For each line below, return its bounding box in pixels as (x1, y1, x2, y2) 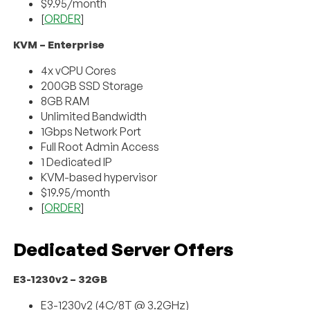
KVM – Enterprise (13, 37, 105, 51)
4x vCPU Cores (41, 63, 117, 77)
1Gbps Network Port (41, 124, 142, 138)
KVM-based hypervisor (41, 170, 158, 184)
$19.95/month (41, 185, 111, 199)
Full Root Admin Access (41, 139, 160, 154)
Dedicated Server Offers (13, 237, 234, 260)
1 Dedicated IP (41, 154, 113, 169)
